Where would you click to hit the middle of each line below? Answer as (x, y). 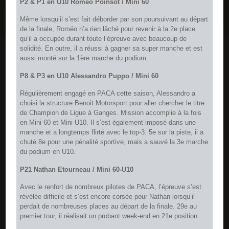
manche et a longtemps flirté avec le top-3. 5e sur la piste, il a (112, 132)
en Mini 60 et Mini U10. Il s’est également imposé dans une (108, 123)
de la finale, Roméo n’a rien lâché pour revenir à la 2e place (108, 29)
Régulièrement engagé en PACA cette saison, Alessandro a (108, 94)
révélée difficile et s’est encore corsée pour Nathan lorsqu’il (108, 197)
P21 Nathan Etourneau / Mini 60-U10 (77, 169)
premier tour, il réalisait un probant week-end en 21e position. (110, 216)
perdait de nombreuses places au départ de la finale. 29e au (109, 207)
